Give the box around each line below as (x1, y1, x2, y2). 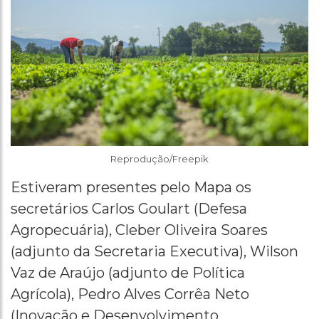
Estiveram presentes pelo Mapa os (11, 178, 251, 196)
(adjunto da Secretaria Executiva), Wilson (11, 242, 298, 260)
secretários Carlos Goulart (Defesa (11, 199, 247, 217)
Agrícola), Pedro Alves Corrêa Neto (11, 285, 249, 303)
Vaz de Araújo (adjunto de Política (11, 263, 245, 281)
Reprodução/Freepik (110, 152, 209, 164)
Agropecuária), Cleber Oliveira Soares (11, 221, 268, 239)
